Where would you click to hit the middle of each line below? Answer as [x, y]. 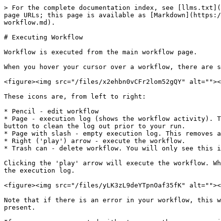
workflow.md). [30, 22]
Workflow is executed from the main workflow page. [101, 52]
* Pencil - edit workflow [51, 111]
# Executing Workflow [43, 37]
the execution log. [39, 170]
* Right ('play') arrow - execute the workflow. [95, 141]
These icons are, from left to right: [75, 96]
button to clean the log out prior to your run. [95, 126]
